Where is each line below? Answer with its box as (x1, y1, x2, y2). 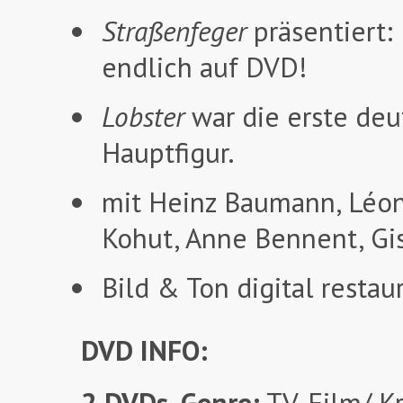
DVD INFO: (81, 332, 208, 370)
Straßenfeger (102, 13, 246, 50)
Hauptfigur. (102, 134, 235, 172)
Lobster (102, 98, 184, 136)
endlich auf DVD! (102, 49, 307, 86)
